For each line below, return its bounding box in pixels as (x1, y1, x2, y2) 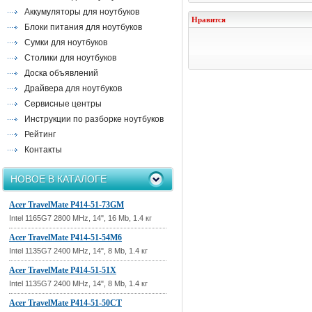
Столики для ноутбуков (24, 53, 116, 63)
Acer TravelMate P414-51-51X (9, 265, 116, 275)
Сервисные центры (24, 99, 102, 109)
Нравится (192, 15, 226, 24)
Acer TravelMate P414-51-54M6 (9, 233, 122, 242)
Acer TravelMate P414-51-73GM (9, 200, 124, 210)
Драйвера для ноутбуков (24, 84, 122, 93)
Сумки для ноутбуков (24, 38, 107, 47)
